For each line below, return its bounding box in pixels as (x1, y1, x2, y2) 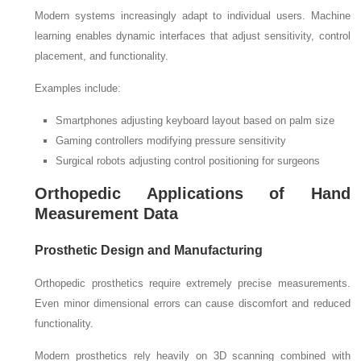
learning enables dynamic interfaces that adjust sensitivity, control (35, 30, 351, 43)
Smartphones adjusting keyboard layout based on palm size (56, 114, 335, 127)
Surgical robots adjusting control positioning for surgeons (56, 155, 321, 168)
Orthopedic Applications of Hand (35, 184, 351, 202)
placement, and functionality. (35, 50, 169, 63)
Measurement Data (35, 204, 179, 222)
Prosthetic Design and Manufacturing (35, 243, 263, 257)
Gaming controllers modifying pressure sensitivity (56, 135, 287, 147)
